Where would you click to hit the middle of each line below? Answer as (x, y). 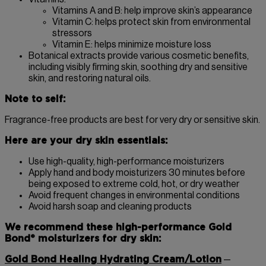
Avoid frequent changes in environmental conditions (134, 196)
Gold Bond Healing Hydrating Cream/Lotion (113, 260)
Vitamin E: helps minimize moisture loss (132, 45)
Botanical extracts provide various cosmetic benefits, (139, 56)
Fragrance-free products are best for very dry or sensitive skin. (132, 120)
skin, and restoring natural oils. (90, 79)
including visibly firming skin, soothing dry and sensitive (138, 67)
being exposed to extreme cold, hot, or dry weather (134, 184)
